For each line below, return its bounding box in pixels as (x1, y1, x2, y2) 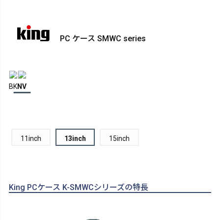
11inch (21, 134, 41, 142)
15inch (109, 134, 130, 142)
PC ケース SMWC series (58, 34, 146, 44)
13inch (64, 134, 86, 142)
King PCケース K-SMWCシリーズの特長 (9, 183, 148, 192)
